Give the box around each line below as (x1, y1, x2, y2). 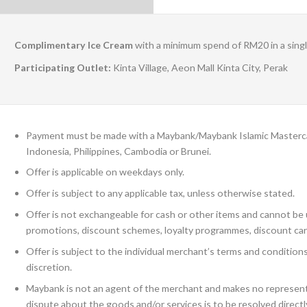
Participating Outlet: (14, 61, 113, 73)
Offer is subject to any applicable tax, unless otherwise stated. (26, 187, 295, 199)
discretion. (26, 260, 72, 273)
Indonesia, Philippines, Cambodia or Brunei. (26, 145, 211, 157)
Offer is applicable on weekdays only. (26, 166, 184, 178)
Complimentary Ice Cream (14, 38, 133, 51)
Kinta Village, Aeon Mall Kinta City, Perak (113, 61, 288, 73)
